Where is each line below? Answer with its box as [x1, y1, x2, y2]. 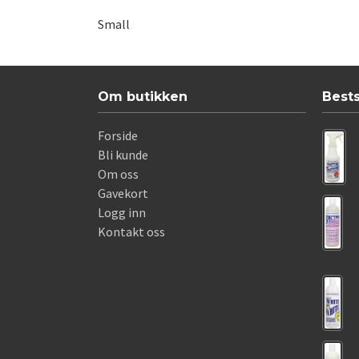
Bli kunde [98, 147, 148, 163]
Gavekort [98, 185, 148, 202]
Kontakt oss [98, 224, 165, 240]
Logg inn [98, 204, 146, 221]
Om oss [98, 166, 139, 183]
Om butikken [98, 89, 188, 105]
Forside [98, 127, 138, 144]
